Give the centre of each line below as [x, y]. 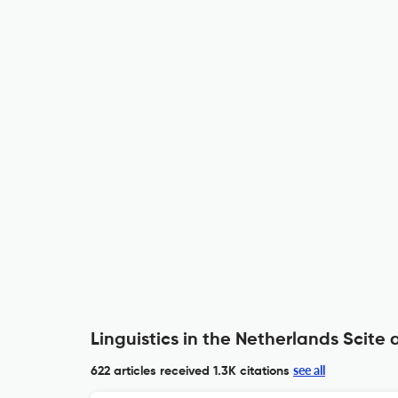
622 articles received [150, 371]
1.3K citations [250, 371]
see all [309, 370]
